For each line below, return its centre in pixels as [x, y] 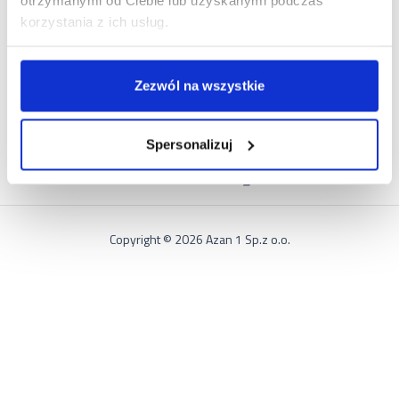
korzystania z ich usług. [94, 21]
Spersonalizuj [190, 144]
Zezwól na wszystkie [199, 85]
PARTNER [61, 126]
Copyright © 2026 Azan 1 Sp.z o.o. [199, 240]
